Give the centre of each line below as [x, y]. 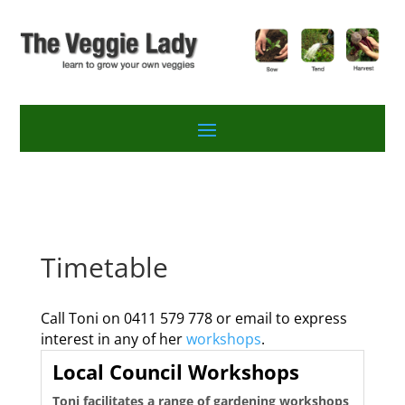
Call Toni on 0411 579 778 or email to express [193, 318]
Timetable [104, 267]
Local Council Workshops [175, 371]
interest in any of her [113, 339]
